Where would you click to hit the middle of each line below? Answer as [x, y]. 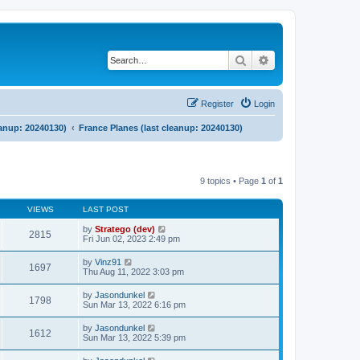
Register [217, 103]
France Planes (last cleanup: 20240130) [161, 127]
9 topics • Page [231, 180]
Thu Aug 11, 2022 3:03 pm [133, 271]
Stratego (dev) [125, 229]
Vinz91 [108, 262]
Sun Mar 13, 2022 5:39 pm [134, 337]
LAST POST [106, 209]
